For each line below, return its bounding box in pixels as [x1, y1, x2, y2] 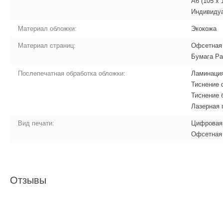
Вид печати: [18, 119, 54, 127]
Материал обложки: [18, 25, 77, 33]
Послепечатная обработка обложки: [18, 70, 125, 78]
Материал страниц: [18, 42, 76, 50]
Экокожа [191, 25, 217, 33]
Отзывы [10, 175, 46, 186]
